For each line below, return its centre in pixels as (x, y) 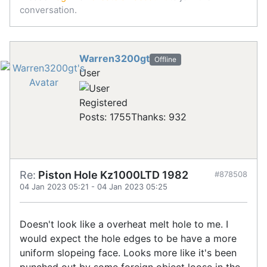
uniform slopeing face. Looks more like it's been (128, 252)
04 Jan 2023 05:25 (132, 186)
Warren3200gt (114, 59)
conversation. (48, 10)
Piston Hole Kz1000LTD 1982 (112, 175)
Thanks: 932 (159, 117)
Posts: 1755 (105, 117)
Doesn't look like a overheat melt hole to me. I (124, 224)
